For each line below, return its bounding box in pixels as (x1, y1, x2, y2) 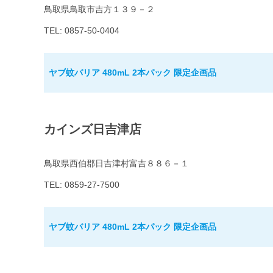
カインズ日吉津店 (44, 122, 141, 136)
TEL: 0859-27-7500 (44, 180, 119, 190)
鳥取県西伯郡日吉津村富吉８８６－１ (44, 158, 189, 169)
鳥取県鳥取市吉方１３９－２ (44, 4, 155, 15)
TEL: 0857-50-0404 (44, 26, 119, 36)
